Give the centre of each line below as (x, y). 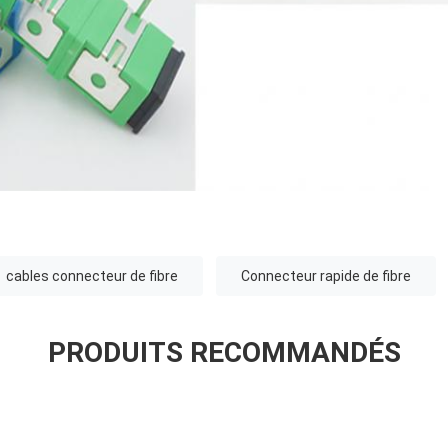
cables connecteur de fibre (92, 276)
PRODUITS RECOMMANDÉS (224, 353)
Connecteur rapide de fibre (326, 276)
